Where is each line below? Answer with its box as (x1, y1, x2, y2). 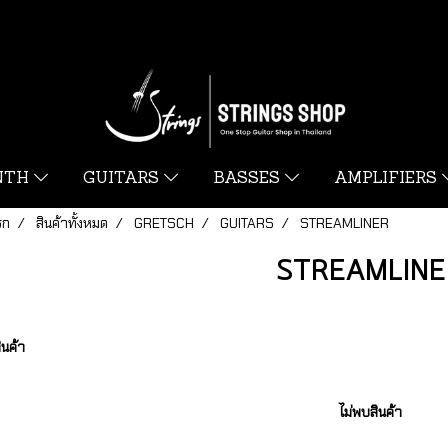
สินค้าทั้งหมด (35, 214, 108, 232)
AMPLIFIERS (333, 171, 442, 187)
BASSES (212, 171, 285, 187)
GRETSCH (133, 214, 194, 232)
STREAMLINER (299, 214, 389, 232)
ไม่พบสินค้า (338, 403, 402, 421)
